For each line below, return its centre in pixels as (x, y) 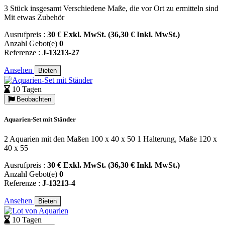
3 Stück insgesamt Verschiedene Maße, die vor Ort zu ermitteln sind (111, 8)
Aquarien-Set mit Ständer (40, 119)
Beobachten (33, 99)
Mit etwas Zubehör (34, 17)
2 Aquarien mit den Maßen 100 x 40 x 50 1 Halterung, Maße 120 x (110, 139)
